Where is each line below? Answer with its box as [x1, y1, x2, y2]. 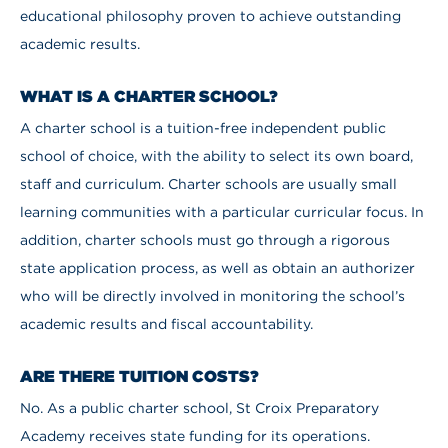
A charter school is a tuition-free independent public [20, 118, 386, 137]
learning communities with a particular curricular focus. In [20, 202, 424, 221]
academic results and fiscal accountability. [20, 314, 313, 333]
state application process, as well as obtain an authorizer [20, 258, 415, 277]
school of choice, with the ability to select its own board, [20, 146, 413, 165]
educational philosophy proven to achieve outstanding [20, 6, 401, 25]
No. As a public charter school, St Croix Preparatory [20, 398, 379, 417]
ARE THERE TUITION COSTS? [20, 364, 259, 386]
